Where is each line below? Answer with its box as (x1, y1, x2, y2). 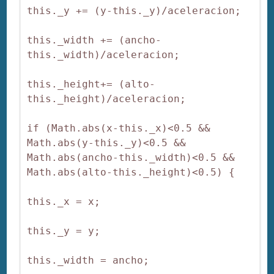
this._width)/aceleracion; (27, 48, 180, 61)
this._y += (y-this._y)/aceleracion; (27, 4, 242, 17)
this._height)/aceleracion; (27, 92, 187, 105)
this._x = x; (27, 195, 101, 207)
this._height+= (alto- (27, 78, 156, 90)
